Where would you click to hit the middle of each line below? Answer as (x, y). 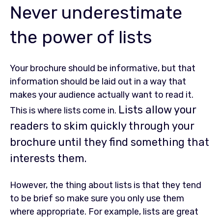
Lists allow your (157, 110)
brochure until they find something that (110, 142)
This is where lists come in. (64, 110)
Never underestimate (96, 12)
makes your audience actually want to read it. (102, 95)
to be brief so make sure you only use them (97, 199)
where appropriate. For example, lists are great (104, 212)
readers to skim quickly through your (102, 126)
